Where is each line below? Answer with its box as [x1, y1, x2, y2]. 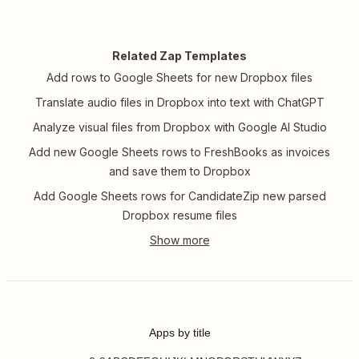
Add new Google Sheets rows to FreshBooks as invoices [29, 145, 330, 159]
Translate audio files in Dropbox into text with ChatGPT [34, 95, 325, 110]
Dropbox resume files [122, 208, 237, 223]
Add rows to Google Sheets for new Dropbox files [46, 71, 313, 85]
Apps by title [148, 325, 211, 339]
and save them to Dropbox [108, 164, 251, 179]
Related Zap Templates [112, 49, 247, 63]
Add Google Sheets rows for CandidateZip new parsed [33, 189, 326, 204]
